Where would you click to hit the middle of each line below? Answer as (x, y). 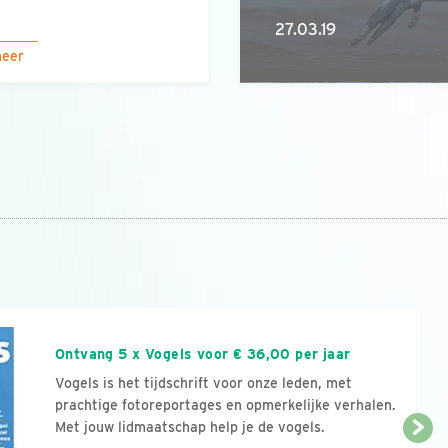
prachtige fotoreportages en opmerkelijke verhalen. (225, 405)
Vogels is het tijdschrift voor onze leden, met (203, 383)
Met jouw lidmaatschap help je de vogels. (189, 427)
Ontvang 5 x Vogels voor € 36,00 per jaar (202, 354)
